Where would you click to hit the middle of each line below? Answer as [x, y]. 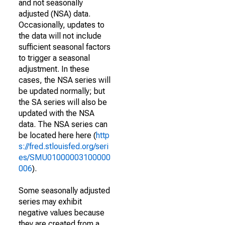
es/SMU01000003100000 [65, 157]
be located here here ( [57, 135]
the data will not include [60, 36]
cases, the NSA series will [65, 80]
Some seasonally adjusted [64, 191]
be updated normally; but [62, 91]
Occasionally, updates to [62, 25]
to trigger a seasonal [54, 58]
